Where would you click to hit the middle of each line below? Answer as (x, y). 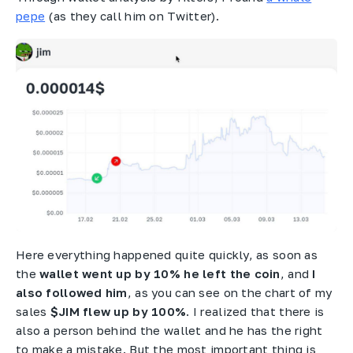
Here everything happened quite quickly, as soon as (167, 254)
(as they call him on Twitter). (132, 16)
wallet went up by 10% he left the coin (160, 273)
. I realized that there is (255, 311)
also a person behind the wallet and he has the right (169, 330)
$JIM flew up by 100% (118, 311)
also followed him (72, 292)
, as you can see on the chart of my (230, 292)
